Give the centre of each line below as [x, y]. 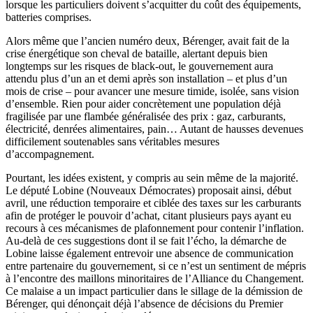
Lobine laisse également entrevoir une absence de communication [150, 254]
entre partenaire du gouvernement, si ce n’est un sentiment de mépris [156, 266]
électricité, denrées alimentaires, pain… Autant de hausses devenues [154, 129]
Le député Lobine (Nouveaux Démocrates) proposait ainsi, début [148, 191]
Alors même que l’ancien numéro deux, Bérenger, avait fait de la [147, 41]
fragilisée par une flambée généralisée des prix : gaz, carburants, [146, 117]
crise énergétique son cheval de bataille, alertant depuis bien [137, 54]
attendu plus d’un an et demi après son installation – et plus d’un [146, 79]
